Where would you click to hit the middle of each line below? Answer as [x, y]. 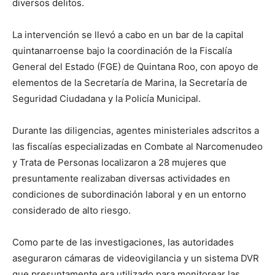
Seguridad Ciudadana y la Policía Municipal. [107, 99]
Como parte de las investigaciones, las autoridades [123, 242]
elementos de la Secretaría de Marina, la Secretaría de [130, 83]
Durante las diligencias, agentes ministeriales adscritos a [136, 131]
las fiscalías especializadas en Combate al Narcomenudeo [137, 147]
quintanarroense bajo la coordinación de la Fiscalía [122, 51]
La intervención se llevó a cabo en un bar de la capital [128, 35]
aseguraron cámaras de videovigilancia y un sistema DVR [136, 258]
